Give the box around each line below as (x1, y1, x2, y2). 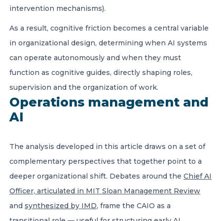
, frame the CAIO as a (97, 201, 171, 210)
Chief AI (184, 172, 212, 181)
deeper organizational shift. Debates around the (9, 172, 184, 181)
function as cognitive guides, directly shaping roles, (9, 68, 192, 77)
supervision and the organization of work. (9, 83, 160, 92)
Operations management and (9, 95, 209, 110)
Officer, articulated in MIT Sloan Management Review (9, 186, 200, 195)
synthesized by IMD (25, 201, 97, 210)
